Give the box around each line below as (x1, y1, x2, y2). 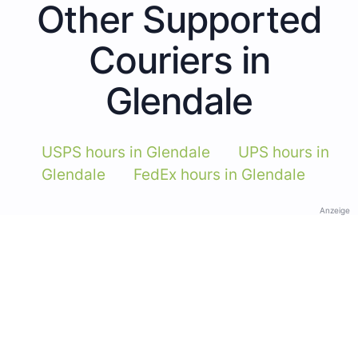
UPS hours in (237, 142, 329, 161)
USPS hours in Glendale (41, 142, 210, 161)
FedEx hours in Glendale (133, 165, 305, 184)
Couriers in (88, 37, 270, 82)
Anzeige (320, 205, 350, 215)
